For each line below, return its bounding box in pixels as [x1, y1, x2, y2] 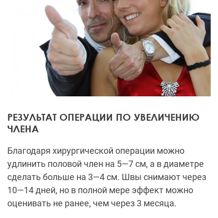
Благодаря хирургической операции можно [7, 145, 184, 156]
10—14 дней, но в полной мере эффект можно [7, 185, 193, 196]
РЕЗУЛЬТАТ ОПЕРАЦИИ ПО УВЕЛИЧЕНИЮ [7, 111, 200, 123]
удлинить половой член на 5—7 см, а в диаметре [7, 159, 204, 169]
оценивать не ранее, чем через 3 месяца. [7, 198, 177, 209]
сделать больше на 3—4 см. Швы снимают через [7, 172, 206, 182]
